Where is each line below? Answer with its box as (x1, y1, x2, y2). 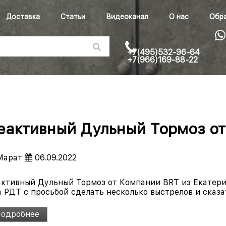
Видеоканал (106, 13, 148, 21)
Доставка (6, 13, 40, 21)
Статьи (61, 13, 85, 21)
